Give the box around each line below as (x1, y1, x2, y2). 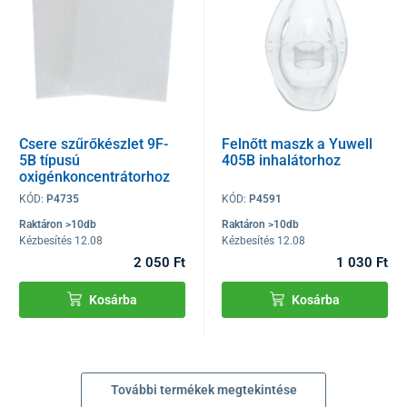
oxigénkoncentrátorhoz (19, 168, 170, 186)
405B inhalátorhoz (222, 152, 342, 170)
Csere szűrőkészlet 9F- (19, 135, 168, 154)
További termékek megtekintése (110, 382, 297, 398)
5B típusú (19, 152, 80, 170)
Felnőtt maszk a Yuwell (222, 135, 373, 154)
